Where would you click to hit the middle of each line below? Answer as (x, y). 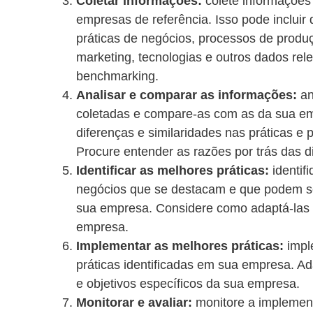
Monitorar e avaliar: (134, 302)
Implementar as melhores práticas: (180, 246)
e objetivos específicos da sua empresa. (188, 283)
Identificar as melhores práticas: (173, 170)
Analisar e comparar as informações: (187, 95)
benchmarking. (117, 76)
